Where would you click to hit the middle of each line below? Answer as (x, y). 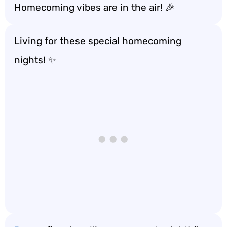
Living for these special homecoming (98, 41)
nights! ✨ (35, 60)
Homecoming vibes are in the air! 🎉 (94, 7)
